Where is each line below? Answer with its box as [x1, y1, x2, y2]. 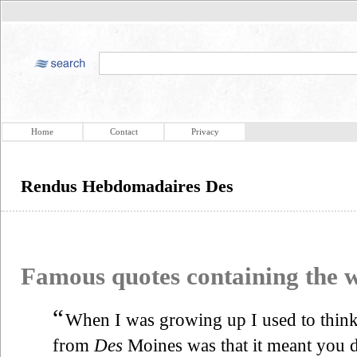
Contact [109, 127, 138, 136]
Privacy [190, 127, 219, 136]
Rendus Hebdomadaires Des [21, 176, 233, 196]
